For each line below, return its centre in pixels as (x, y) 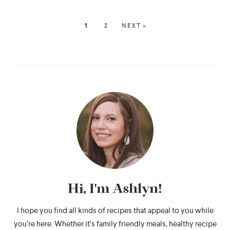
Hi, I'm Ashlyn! (115, 189)
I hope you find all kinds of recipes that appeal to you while (115, 210)
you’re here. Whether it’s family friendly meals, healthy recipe (115, 224)
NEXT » (135, 25)
